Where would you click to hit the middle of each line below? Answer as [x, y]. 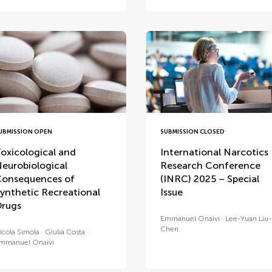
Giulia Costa [65, 232]
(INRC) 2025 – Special [209, 179]
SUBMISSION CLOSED [192, 132]
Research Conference [210, 166]
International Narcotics [214, 152]
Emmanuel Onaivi [190, 219]
